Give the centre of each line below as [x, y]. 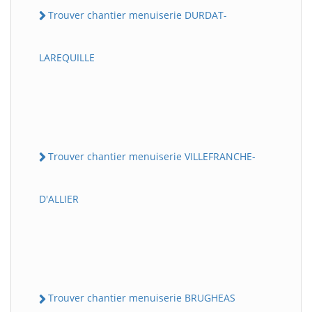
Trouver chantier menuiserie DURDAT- [138, 15]
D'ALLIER [59, 199]
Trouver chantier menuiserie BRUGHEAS [142, 298]
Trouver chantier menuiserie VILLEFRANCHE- [152, 157]
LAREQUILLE [67, 58]
